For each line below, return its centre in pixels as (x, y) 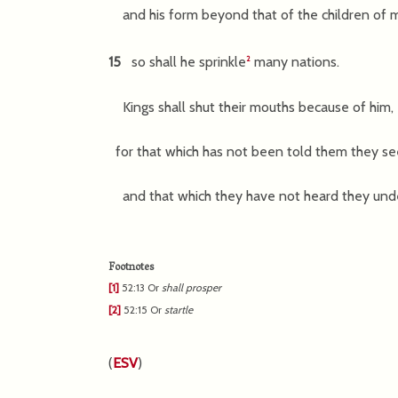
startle (179, 309)
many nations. (295, 62)
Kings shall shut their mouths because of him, (251, 107)
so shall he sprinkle (185, 62)
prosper (202, 287)
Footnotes (131, 267)
